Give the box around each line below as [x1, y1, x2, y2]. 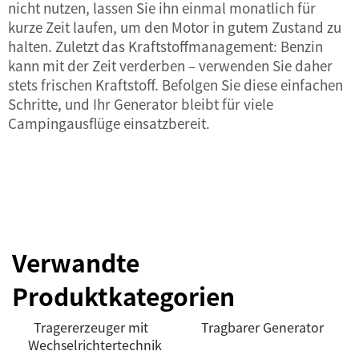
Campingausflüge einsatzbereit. [8, 113, 210, 133]
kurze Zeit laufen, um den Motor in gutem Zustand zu [8, 17, 341, 37]
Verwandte [12, 244, 139, 280]
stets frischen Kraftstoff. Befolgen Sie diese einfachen [8, 75, 343, 95]
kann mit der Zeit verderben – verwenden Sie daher [8, 55, 333, 75]
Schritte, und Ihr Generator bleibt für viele [8, 94, 273, 114]
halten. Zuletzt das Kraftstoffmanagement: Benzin [8, 36, 323, 56]
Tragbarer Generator [201, 317, 324, 337]
